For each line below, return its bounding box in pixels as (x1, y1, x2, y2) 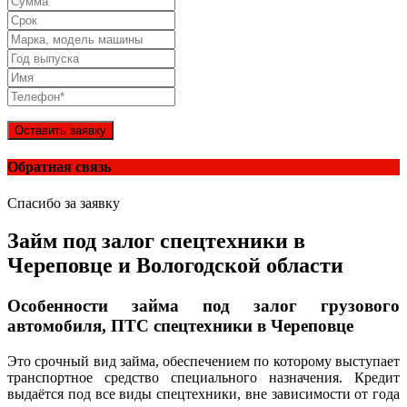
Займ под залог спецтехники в (7, 229, 305, 253)
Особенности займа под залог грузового (7, 296, 400, 316)
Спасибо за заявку (7, 194, 120, 211)
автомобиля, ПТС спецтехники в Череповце (7, 316, 353, 336)
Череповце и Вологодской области (7, 253, 343, 278)
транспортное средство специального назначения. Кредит (7, 370, 400, 386)
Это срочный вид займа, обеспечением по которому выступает (7, 353, 400, 370)
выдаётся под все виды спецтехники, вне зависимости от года (7, 386, 400, 402)
